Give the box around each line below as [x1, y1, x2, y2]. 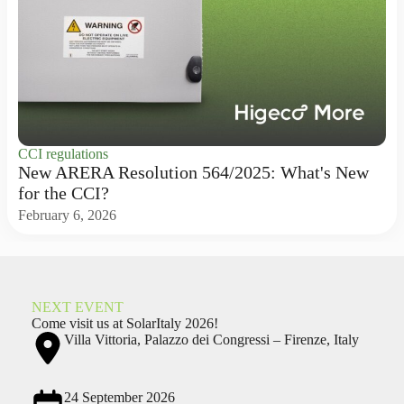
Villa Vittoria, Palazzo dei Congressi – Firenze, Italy [63, 332, 359, 347]
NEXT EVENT [31, 299, 124, 315]
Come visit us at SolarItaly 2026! [31, 316, 218, 331]
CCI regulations [18, 146, 108, 161]
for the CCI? [18, 183, 109, 203]
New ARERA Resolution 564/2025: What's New [18, 162, 369, 182]
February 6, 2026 [18, 207, 116, 223]
